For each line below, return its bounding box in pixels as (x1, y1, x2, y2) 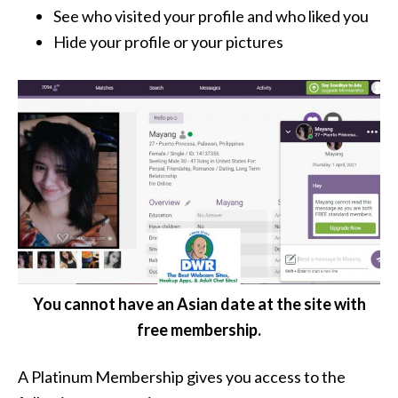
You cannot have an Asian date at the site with (32, 293, 366, 314)
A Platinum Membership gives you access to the (18, 366, 346, 386)
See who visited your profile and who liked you (53, 6, 369, 27)
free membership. (137, 319, 261, 339)
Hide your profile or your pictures (53, 32, 283, 52)
